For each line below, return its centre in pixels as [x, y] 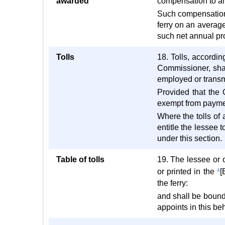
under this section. [189, 138]
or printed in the [187, 172]
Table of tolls [80, 159]
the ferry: [172, 183]
